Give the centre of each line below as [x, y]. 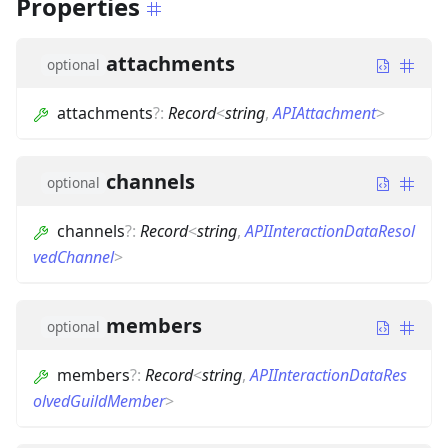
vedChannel [73, 257]
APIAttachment [324, 113]
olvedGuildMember [99, 401]
